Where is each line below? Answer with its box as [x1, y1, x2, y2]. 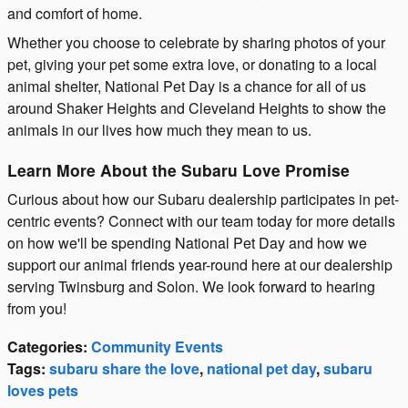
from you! [7, 298, 66, 319]
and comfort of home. [7, 2, 142, 24]
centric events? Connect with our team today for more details [7, 210, 395, 231]
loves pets [7, 380, 78, 401]
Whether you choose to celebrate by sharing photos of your [7, 31, 385, 53]
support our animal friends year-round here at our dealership [7, 254, 393, 275]
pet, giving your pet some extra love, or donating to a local [7, 53, 377, 75]
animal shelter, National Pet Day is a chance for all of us [7, 75, 366, 97]
